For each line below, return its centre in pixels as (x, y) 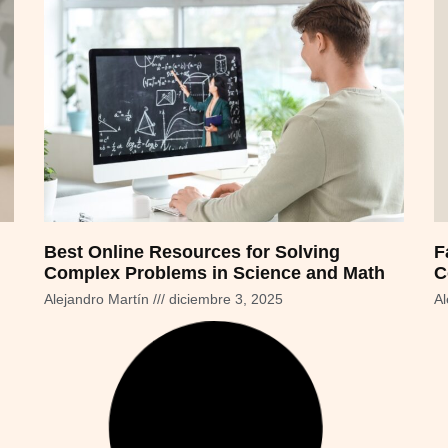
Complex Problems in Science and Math (214, 273)
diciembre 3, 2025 (224, 299)
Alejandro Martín (98, 299)
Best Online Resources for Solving (192, 252)
